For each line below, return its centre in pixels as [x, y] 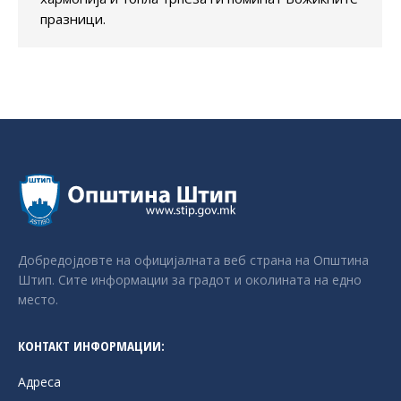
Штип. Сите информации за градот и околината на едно [190, 280]
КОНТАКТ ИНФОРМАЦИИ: [91, 346]
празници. [73, 18]
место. [38, 300]
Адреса [39, 382]
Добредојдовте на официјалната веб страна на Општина [193, 260]
